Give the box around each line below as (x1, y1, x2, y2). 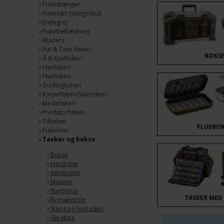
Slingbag (49, 213, 75, 222)
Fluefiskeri (41, 72, 71, 81)
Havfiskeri (41, 63, 70, 72)
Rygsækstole (49, 195, 86, 204)
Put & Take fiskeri (41, 45, 91, 54)
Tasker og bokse (41, 135, 95, 144)
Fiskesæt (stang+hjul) (41, 9, 101, 18)
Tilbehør (41, 117, 66, 126)
